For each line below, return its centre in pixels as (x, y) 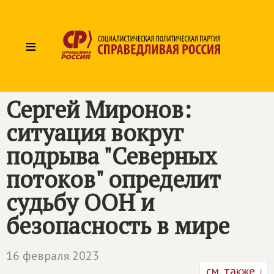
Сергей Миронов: (99, 109)
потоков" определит (113, 179)
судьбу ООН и (80, 202)
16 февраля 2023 (53, 256)
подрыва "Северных (112, 156)
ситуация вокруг (95, 133)
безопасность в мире (118, 226)
